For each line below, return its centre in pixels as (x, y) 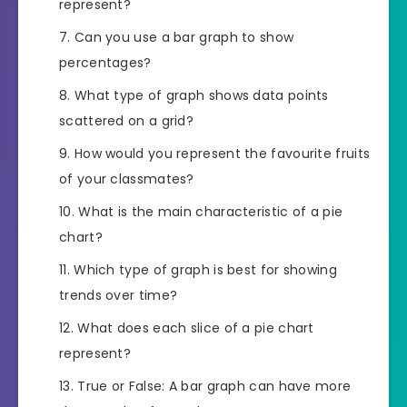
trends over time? (119, 296)
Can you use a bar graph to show (184, 38)
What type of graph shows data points (201, 96)
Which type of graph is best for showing (205, 270)
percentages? (105, 63)
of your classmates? (127, 179)
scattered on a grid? (127, 121)
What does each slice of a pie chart (196, 328)
